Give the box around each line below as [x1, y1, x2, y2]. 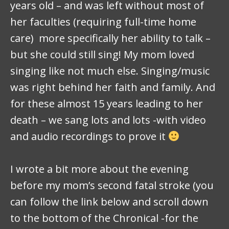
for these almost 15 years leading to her [10, 96, 203, 110]
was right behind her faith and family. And [10, 80, 215, 94]
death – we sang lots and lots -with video [10, 112, 206, 127]
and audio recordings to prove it [10, 129, 168, 143]
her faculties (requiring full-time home [10, 14, 196, 29]
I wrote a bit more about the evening [10, 162, 189, 176]
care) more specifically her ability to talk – [10, 31, 211, 45]
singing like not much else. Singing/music [10, 63, 210, 78]
